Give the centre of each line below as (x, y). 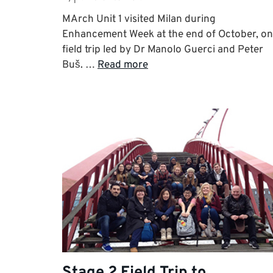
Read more (123, 65)
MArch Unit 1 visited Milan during (139, 19)
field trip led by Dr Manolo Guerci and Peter (163, 50)
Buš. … (80, 65)
